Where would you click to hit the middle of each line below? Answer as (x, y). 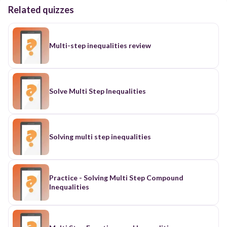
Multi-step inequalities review (100, 45)
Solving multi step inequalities (100, 136)
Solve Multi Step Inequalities (98, 91)
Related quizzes (41, 9)
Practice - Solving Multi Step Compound (116, 177)
